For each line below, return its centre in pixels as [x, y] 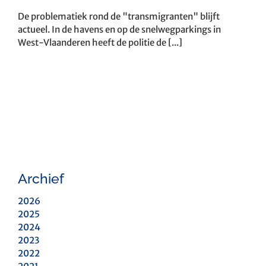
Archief [41, 179]
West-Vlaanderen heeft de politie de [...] [100, 43]
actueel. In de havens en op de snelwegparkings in [119, 30]
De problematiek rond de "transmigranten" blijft [119, 17]
